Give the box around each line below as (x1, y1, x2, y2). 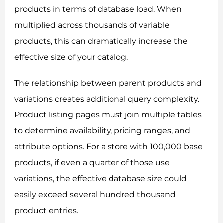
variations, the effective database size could (14, 174, 187, 184)
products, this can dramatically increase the (14, 36, 188, 46)
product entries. (14, 206, 79, 216)
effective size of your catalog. (14, 52, 128, 62)
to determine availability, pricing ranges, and (14, 126, 191, 136)
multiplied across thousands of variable (14, 20, 170, 30)
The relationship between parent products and (14, 78, 202, 88)
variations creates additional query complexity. (14, 94, 200, 104)
